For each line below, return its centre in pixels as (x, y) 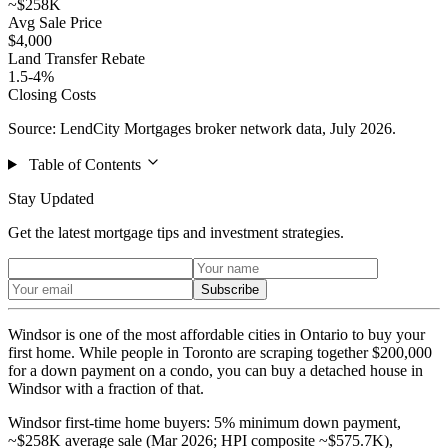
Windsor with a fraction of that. (106, 388)
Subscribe (230, 289)
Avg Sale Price (55, 22)
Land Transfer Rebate (76, 58)
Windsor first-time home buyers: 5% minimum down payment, (204, 422)
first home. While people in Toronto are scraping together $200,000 (220, 352)
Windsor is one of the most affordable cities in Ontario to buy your (216, 334)
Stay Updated (51, 198)
